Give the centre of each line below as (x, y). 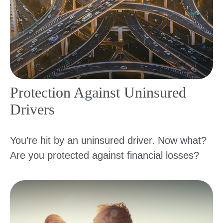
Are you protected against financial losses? (105, 155)
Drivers (32, 109)
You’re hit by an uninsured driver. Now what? (108, 140)
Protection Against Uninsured (98, 92)
